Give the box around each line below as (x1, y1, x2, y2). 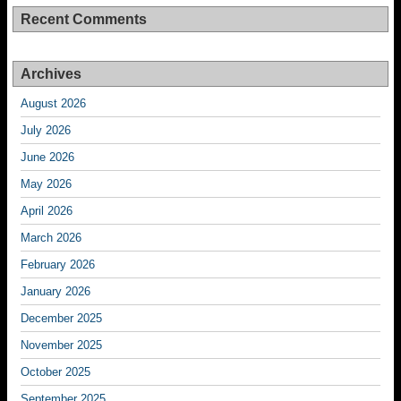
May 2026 (21, 177, 72, 191)
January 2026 (21, 285, 90, 298)
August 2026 (21, 97, 86, 110)
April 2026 (21, 204, 73, 218)
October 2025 (21, 365, 90, 379)
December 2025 (21, 311, 102, 325)
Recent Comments (21, 12, 147, 27)
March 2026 (21, 231, 81, 244)
